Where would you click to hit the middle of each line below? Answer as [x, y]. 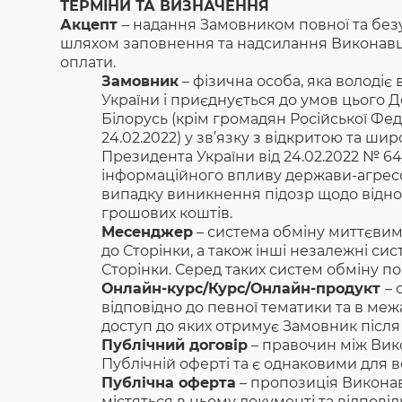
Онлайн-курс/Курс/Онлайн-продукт [244, 288]
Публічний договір [175, 345]
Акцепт [92, 25]
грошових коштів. [167, 213]
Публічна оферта [169, 383]
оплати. [88, 62]
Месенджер [148, 232]
